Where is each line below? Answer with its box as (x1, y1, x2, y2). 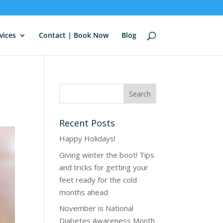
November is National (59, 203, 134, 213)
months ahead (59, 187, 109, 197)
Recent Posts (59, 117, 115, 129)
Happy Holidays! (59, 133, 116, 143)
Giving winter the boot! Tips (59, 149, 155, 160)
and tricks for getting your (59, 162, 149, 172)
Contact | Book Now (38, 30, 109, 40)
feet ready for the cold (59, 174, 137, 185)
